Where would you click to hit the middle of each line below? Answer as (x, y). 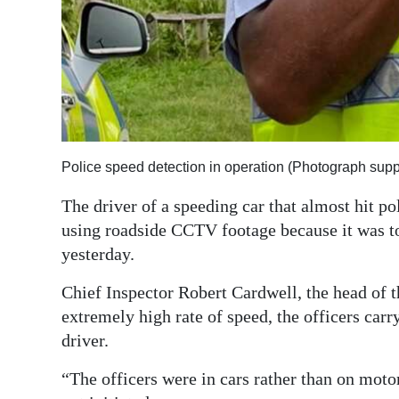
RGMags (56, 93)
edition (52, 53)
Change (54, 183)
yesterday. (98, 253)
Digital (50, 28)
